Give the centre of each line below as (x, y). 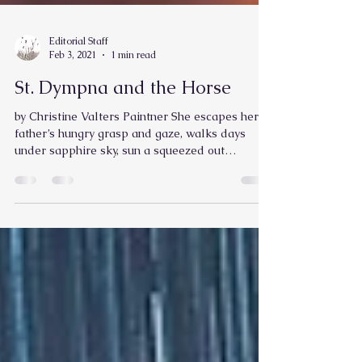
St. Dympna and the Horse (123, 128)
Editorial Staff (78, 81)
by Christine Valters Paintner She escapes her (137, 157)
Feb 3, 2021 (72, 95)
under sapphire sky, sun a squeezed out (120, 191)
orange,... (38, 208)
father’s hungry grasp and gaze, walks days (130, 174)
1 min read (133, 95)
